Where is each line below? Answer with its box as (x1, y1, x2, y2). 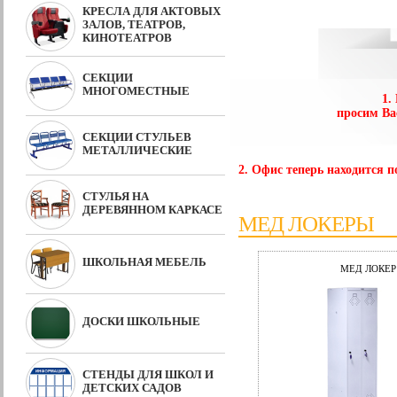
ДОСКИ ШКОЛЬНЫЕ (82, 315, 200, 328)
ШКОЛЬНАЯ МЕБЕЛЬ (82, 255, 206, 269)
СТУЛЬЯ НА (82, 190, 149, 203)
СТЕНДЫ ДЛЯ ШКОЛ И (82, 368, 214, 381)
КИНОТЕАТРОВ (82, 31, 172, 44)
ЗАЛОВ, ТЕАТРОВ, (82, 18, 185, 31)
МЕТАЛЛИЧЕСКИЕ (82, 144, 192, 157)
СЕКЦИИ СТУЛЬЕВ (82, 130, 191, 144)
